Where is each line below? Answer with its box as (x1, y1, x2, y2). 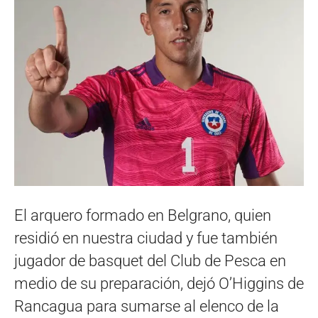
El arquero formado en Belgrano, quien (14, 206, 271, 224)
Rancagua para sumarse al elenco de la (14, 297, 279, 315)
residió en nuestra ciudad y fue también (14, 229, 278, 247)
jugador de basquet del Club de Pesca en (14, 251, 286, 270)
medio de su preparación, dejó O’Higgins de (14, 274, 304, 292)
